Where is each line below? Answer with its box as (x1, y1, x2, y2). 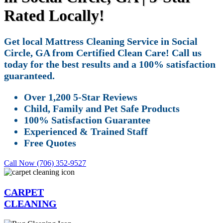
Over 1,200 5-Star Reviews (24, 91, 137, 103)
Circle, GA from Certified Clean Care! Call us (4, 47, 202, 58)
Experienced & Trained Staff (24, 125, 148, 137)
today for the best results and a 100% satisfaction (4, 58, 216, 70)
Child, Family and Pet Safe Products (24, 103, 180, 114)
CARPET (4, 186, 44, 198)
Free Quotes (24, 137, 76, 148)
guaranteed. (4, 70, 55, 81)
